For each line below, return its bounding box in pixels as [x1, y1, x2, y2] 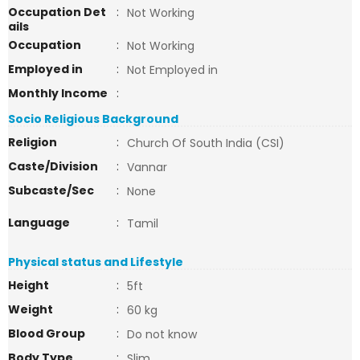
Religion [8, 134, 57, 150]
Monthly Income [8, 85, 108, 101]
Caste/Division [8, 158, 98, 174]
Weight [8, 301, 53, 317]
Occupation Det [8, 4, 106, 20]
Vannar [127, 159, 167, 175]
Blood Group [8, 325, 85, 342]
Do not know [127, 326, 197, 342]
